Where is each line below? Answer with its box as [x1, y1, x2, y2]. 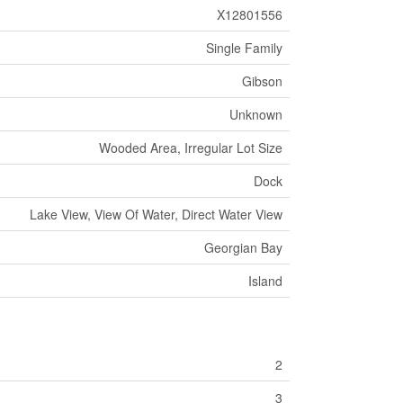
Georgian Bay [203, 238, 282, 257]
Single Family [205, 39, 282, 58]
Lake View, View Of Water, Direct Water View [29, 205, 282, 224]
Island [247, 272, 282, 291]
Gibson [241, 72, 282, 91]
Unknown [228, 105, 282, 124]
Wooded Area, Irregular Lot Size [98, 139, 282, 157]
